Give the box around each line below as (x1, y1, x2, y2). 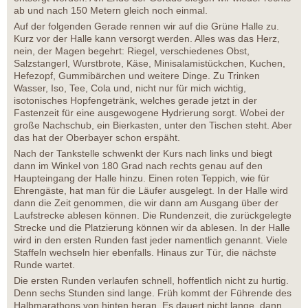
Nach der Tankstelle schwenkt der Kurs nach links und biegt (14, 148, 272, 159)
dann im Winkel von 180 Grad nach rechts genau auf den (14, 160, 263, 172)
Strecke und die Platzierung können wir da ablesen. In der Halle (14, 222, 290, 234)
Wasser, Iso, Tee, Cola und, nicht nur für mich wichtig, (14, 82, 246, 94)
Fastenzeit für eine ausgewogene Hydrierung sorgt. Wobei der (14, 107, 285, 119)
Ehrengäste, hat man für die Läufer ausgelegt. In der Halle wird (14, 185, 288, 197)
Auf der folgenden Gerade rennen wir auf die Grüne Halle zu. (14, 21, 279, 32)
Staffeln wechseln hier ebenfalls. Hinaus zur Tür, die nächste (14, 247, 276, 258)
